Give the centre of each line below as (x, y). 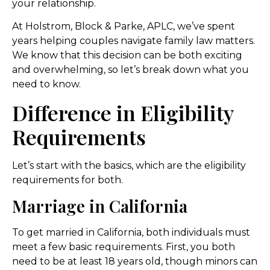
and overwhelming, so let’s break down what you (130, 70)
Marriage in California (100, 206)
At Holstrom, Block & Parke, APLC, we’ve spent (124, 27)
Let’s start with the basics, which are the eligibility (129, 165)
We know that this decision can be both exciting (127, 55)
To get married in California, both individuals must (131, 232)
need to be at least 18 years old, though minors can (135, 261)
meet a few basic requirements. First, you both (124, 246)
